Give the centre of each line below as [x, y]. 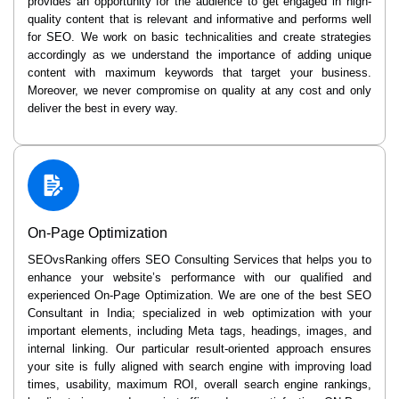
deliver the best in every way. [103, 109]
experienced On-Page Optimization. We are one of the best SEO [199, 296]
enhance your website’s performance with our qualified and [199, 278]
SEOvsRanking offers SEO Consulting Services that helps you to [199, 260]
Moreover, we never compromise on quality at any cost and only [199, 91]
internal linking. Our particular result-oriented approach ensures [199, 349]
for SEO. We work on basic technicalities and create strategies [199, 37]
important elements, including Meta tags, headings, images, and [199, 331]
